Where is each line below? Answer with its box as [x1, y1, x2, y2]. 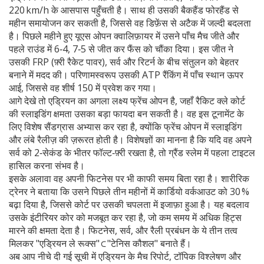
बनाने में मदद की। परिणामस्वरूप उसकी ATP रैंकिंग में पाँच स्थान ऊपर [9, 68, 243, 81]
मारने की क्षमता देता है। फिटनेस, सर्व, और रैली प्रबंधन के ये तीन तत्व [9, 224, 237, 237]
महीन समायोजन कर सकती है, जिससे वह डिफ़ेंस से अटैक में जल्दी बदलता [9, 16, 251, 29]
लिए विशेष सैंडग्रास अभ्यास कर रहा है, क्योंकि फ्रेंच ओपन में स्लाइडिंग [9, 120, 242, 133]
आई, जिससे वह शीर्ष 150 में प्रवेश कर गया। [9, 81, 157, 94]
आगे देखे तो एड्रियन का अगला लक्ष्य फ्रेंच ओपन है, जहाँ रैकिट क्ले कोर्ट [9, 94, 245, 107]
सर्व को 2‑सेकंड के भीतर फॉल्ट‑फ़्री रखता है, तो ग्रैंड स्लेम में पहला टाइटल [9, 146, 255, 159]
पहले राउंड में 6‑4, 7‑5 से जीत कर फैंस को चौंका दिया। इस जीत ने [9, 42, 233, 55]
